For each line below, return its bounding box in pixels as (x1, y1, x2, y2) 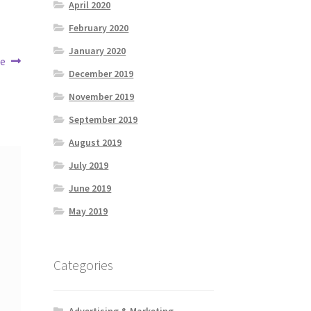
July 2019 (69, 159, 109, 172)
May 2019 (69, 205, 108, 218)
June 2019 (69, 182, 112, 195)
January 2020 (69, 44, 126, 58)
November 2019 (69, 90, 135, 103)
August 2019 (69, 136, 122, 149)
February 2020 (69, 22, 129, 35)
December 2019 (69, 67, 134, 81)
